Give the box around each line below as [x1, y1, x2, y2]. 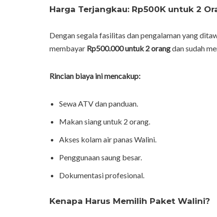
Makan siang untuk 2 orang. [59, 117, 150, 126]
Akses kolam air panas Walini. [59, 135, 156, 144]
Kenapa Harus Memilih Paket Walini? [49, 196, 210, 206]
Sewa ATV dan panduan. [59, 99, 138, 108]
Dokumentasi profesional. [59, 170, 144, 180]
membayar [49, 44, 87, 53]
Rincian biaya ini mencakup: [49, 71, 140, 81]
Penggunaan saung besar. [59, 153, 142, 162]
